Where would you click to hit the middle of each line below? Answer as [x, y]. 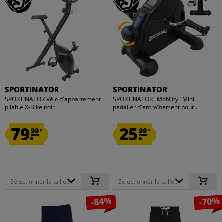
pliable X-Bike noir [30, 107]
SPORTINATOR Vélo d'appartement [53, 99]
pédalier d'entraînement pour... [156, 107]
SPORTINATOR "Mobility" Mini [154, 99]
